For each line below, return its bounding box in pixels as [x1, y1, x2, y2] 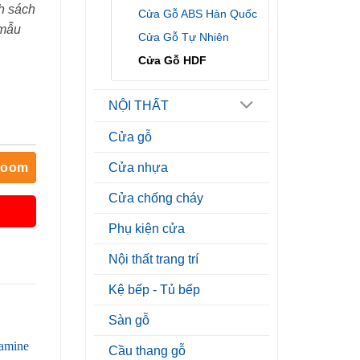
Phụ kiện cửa [108, 222, 185, 236]
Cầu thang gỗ [108, 344, 186, 358]
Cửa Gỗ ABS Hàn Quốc [138, 7, 257, 21]
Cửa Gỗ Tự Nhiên [138, 31, 229, 44]
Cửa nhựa [108, 161, 168, 175]
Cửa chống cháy [108, 191, 203, 206]
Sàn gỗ [108, 313, 149, 328]
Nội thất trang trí [108, 252, 198, 267]
